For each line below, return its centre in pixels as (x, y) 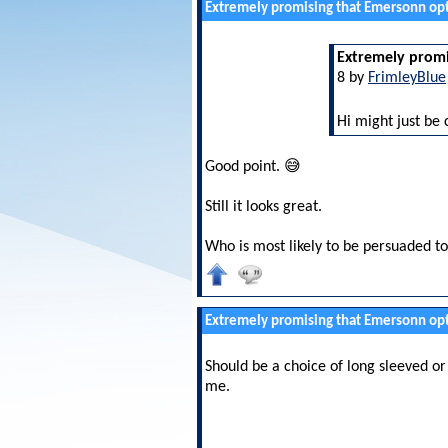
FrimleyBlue (407, 78)
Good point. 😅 (253, 167)
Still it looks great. (263, 207)
